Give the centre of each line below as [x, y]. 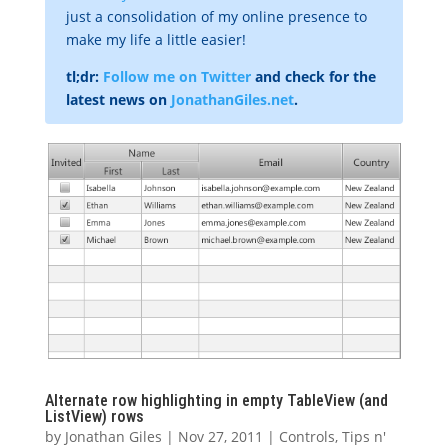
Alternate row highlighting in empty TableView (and [216, 400]
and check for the [313, 76]
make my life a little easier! [155, 39]
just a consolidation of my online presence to [216, 16]
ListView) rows [94, 416]
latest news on [118, 99]
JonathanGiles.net [232, 99]
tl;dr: [84, 76]
